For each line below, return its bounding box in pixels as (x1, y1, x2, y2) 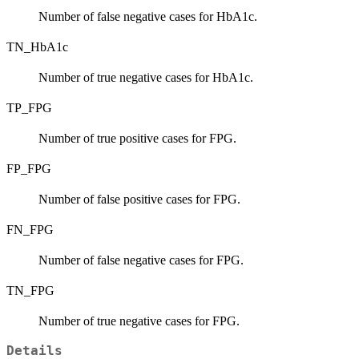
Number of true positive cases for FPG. (38, 131, 236, 146)
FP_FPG (6, 162, 51, 176)
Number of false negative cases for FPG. (38, 253, 244, 268)
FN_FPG (6, 223, 54, 237)
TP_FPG (6, 101, 52, 115)
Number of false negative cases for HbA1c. (38, 10, 257, 24)
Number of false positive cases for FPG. (38, 192, 240, 207)
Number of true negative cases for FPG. (38, 314, 240, 329)
